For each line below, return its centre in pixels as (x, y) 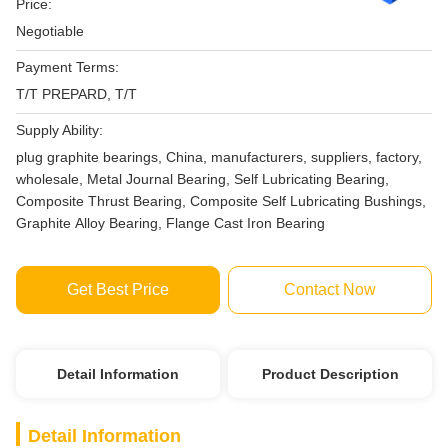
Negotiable (50, 31)
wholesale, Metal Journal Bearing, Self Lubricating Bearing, (125, 179)
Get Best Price (117, 289)
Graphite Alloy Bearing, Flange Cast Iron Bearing (170, 223)
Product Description (330, 374)
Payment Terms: (67, 67)
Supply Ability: (59, 130)
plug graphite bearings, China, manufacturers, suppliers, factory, (219, 157)
